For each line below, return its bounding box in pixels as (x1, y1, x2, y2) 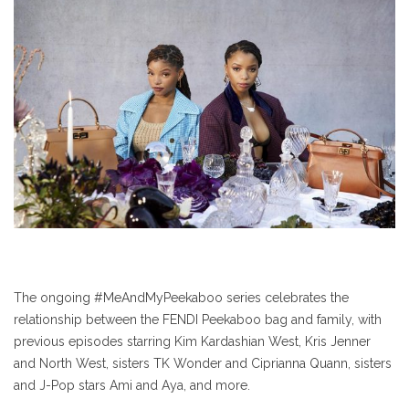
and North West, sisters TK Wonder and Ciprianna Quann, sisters (14, 355, 392, 371)
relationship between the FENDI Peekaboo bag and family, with (14, 311, 382, 327)
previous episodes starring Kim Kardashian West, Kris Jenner (14, 333, 371, 349)
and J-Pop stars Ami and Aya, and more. (14, 377, 250, 393)
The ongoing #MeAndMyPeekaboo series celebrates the (14, 289, 349, 305)
